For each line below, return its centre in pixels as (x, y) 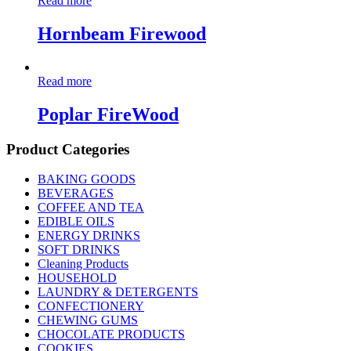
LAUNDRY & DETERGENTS (118, 292)
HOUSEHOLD (77, 278)
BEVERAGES (76, 194)
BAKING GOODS (87, 179)
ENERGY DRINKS (89, 236)
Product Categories (68, 149)
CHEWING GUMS (88, 320)
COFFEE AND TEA (91, 208)
